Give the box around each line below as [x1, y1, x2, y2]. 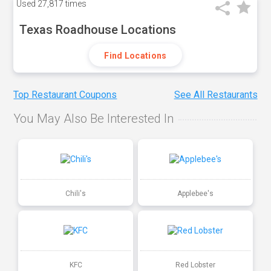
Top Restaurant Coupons [13, 89, 117, 101]
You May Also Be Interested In [13, 111, 174, 126]
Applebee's [177, 189, 214, 198]
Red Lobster [175, 260, 215, 269]
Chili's [65, 189, 87, 198]
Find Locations [104, 51, 167, 60]
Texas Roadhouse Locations [19, 22, 177, 37]
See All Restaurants [174, 89, 258, 101]
